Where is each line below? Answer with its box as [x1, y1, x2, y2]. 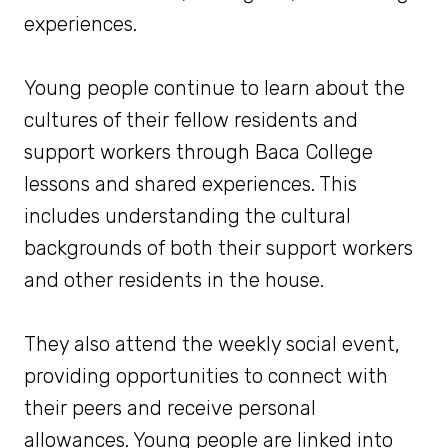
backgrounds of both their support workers [24, 236, 413, 261]
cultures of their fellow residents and [24, 108, 358, 133]
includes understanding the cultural [24, 204, 351, 229]
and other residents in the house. [24, 268, 329, 293]
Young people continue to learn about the [24, 76, 405, 101]
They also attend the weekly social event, [24, 332, 400, 357]
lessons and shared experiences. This [24, 172, 357, 197]
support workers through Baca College [24, 140, 373, 165]
